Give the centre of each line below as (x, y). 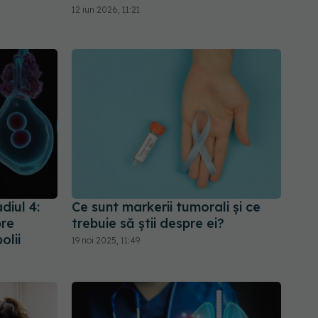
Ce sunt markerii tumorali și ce (166, 207)
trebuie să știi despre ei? (148, 224)
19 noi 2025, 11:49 (106, 241)
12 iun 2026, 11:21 (106, 10)
